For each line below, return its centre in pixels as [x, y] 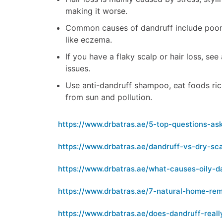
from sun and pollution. [109, 97]
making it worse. [96, 11]
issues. [78, 69]
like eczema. [89, 40]
